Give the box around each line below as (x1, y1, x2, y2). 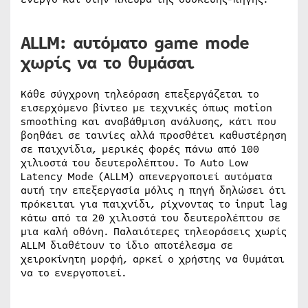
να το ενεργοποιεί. (21, 265, 126, 280)
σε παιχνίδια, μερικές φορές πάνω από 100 (21, 141, 259, 157)
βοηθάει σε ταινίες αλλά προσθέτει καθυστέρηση (21, 127, 287, 143)
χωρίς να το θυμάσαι (21, 49, 194, 76)
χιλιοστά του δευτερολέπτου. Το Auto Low (21, 155, 248, 170)
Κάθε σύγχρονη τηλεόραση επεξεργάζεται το (21, 86, 259, 102)
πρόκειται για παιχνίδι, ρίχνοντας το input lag (21, 196, 287, 212)
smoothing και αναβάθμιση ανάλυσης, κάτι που (21, 113, 276, 129)
